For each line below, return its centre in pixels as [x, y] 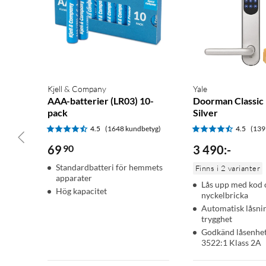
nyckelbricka [224, 195]
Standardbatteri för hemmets [109, 167]
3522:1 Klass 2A [231, 243]
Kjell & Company [77, 89]
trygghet [216, 219]
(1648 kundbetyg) [133, 129]
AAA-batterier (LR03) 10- [101, 101]
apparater [74, 178]
